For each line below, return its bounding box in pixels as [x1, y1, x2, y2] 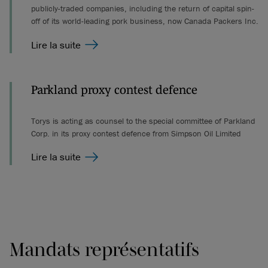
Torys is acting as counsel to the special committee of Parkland [31, 115, 255, 126]
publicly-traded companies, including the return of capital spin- [31, 3, 254, 14]
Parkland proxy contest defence [31, 83, 197, 96]
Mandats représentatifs [10, 239, 199, 260]
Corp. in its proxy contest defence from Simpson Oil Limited [31, 127, 241, 139]
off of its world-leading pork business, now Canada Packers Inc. [31, 16, 258, 27]
